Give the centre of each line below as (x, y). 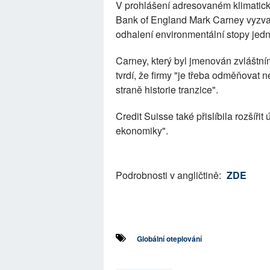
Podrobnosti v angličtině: (170, 175)
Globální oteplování (169, 239)
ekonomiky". (142, 130)
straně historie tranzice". (167, 89)
